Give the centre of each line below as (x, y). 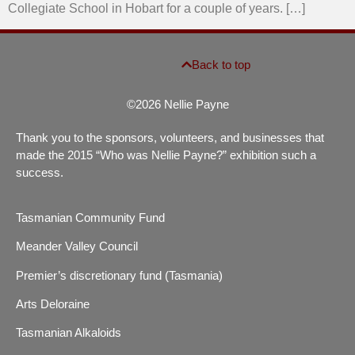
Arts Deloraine (53, 303)
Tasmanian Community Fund (90, 217)
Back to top (221, 65)
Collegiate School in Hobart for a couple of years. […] (157, 8)
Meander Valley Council (77, 246)
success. (40, 173)
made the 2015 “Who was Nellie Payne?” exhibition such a (166, 155)
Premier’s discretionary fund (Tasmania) (119, 275)
